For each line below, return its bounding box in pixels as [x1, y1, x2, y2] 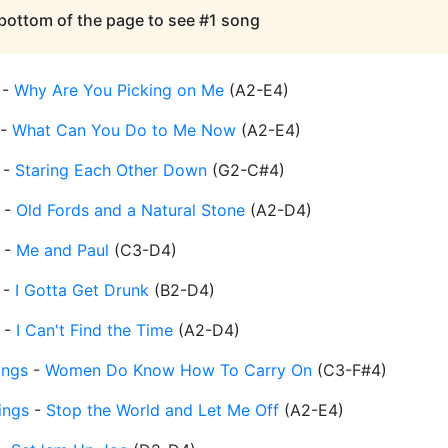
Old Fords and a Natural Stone [16, 200, 245, 221]
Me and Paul [16, 240, 109, 261]
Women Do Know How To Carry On [45, 360, 312, 381]
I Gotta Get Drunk [15, 280, 149, 301]
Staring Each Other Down [15, 160, 207, 181]
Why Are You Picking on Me [14, 80, 224, 101]
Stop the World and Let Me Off [46, 400, 279, 421]
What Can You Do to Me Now [12, 120, 236, 141]
